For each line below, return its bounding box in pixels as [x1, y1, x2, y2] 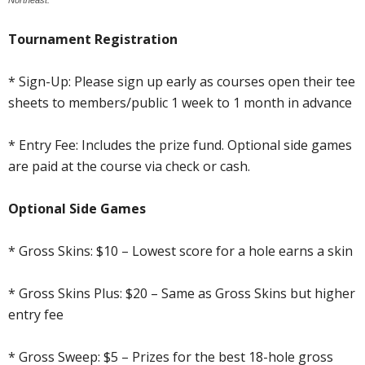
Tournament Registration [8, 29, 178, 48]
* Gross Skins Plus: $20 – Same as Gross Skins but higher [8, 284, 355, 302]
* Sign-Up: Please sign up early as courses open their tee [8, 72, 355, 90]
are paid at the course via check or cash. [8, 156, 250, 175]
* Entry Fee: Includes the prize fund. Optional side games [8, 135, 352, 154]
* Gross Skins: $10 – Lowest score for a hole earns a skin [8, 241, 353, 260]
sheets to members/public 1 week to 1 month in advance [8, 93, 352, 112]
